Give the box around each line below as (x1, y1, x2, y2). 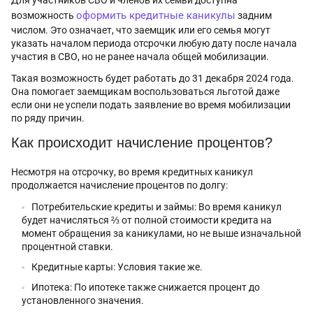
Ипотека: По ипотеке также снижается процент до (31, 281, 260, 293)
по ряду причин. (11, 112, 87, 124)
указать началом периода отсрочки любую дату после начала (11, 37, 297, 49)
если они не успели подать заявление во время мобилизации (11, 99, 291, 110)
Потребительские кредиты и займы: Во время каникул (31, 201, 282, 212)
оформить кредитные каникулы (76, 8, 235, 22)
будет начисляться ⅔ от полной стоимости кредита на (22, 214, 272, 226)
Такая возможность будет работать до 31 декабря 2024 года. (11, 72, 294, 84)
